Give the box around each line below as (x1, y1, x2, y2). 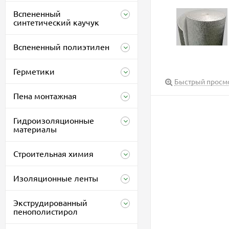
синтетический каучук (13, 17, 99, 27)
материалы (13, 124, 57, 134)
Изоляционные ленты (13, 173, 98, 183)
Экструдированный (13, 197, 87, 208)
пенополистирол (13, 206, 78, 216)
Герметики (13, 66, 55, 76)
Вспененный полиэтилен (13, 41, 109, 52)
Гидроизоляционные (13, 115, 94, 125)
